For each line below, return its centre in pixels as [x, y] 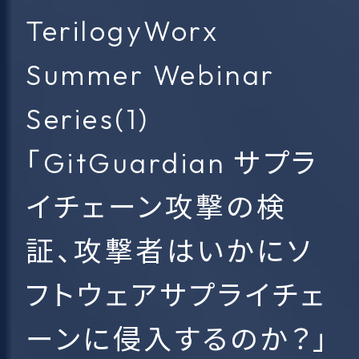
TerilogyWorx [123, 31]
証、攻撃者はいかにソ [169, 251]
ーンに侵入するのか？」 [178, 339]
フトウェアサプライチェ [176, 295]
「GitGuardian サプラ [172, 163]
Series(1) [88, 119]
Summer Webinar [151, 75]
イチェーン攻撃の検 [157, 207]
